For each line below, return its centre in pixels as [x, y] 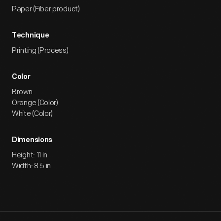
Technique [31, 36]
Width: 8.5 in [32, 166]
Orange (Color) [35, 103]
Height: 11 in [30, 155]
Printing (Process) [40, 51]
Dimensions [32, 140]
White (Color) [33, 114]
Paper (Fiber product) [46, 9]
